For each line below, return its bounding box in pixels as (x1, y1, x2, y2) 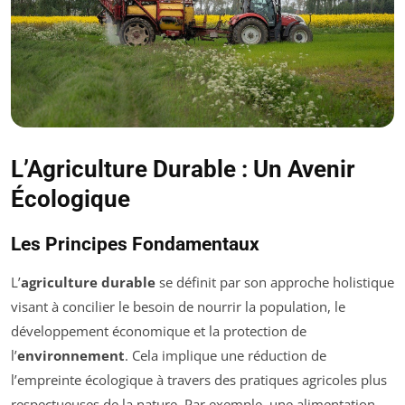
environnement (17, 346, 125, 365)
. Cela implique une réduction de (125, 346, 326, 365)
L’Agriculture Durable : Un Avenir (11, 155, 355, 184)
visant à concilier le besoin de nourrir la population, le (11, 297, 345, 316)
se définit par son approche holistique (155, 273, 394, 292)
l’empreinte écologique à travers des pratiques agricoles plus (11, 371, 387, 390)
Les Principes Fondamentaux (11, 233, 259, 256)
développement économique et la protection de (11, 322, 306, 341)
